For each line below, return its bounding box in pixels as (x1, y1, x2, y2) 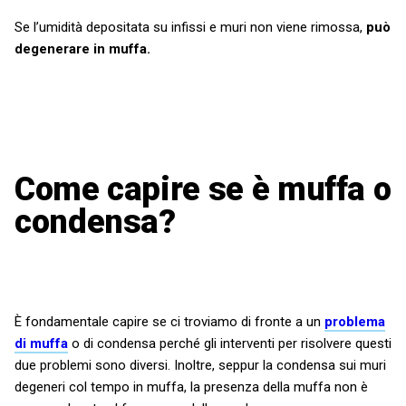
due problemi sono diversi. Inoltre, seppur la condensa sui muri (14, 357, 386, 374)
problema (324, 314, 385, 331)
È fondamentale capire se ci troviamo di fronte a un (14, 314, 324, 331)
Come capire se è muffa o (14, 170, 391, 209)
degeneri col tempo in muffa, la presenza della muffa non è (14, 379, 368, 396)
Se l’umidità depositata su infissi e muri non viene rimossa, (14, 19, 366, 36)
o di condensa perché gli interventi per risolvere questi (68, 335, 391, 353)
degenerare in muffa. (14, 41, 150, 58)
